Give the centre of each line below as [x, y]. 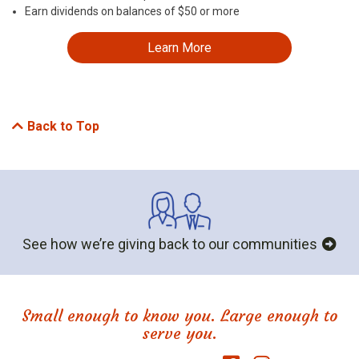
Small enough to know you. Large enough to [179, 315]
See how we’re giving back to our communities [170, 244]
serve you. [179, 333]
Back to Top [63, 127]
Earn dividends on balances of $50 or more [132, 12]
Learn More [179, 48]
